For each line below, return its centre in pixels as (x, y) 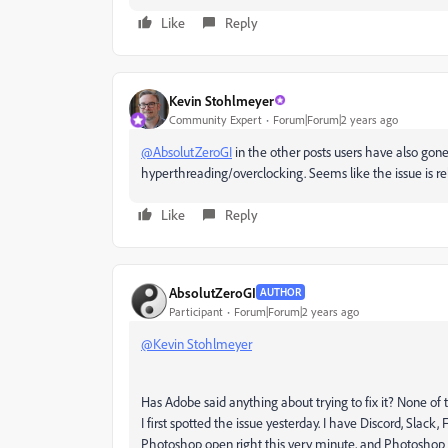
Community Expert (215, 119)
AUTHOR (280, 292)
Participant (196, 311)
